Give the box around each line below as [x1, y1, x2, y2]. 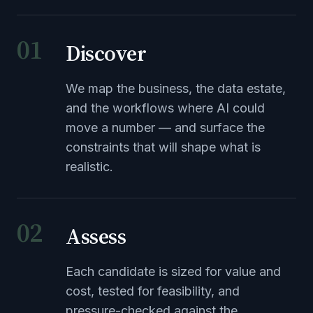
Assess [66, 221, 126, 251]
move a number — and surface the [66, 120, 265, 135]
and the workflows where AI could [66, 101, 265, 115]
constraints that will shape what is [66, 140, 261, 154]
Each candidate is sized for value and [66, 264, 281, 279]
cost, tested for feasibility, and [66, 284, 240, 298]
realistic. [66, 159, 113, 174]
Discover [66, 38, 147, 68]
